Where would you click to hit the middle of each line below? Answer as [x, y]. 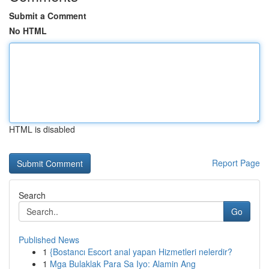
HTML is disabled [42, 129]
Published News [49, 240]
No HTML [28, 31]
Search [32, 195]
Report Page [236, 163]
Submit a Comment [48, 16]
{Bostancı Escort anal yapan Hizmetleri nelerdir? [141, 252]
